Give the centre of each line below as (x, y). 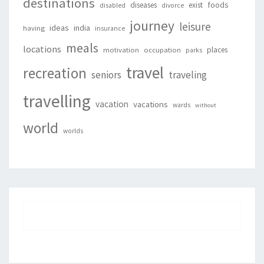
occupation (162, 49)
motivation (121, 49)
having (34, 28)
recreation (55, 73)
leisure (195, 26)
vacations (151, 104)
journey (152, 25)
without (206, 105)
